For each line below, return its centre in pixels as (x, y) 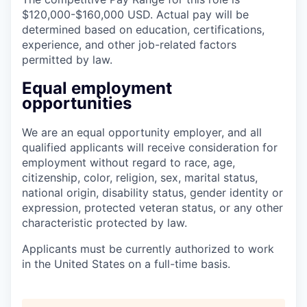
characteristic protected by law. (105, 222)
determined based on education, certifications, (143, 29)
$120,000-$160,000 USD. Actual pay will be (135, 14)
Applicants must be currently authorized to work (148, 248)
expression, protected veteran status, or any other (152, 207)
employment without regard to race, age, (128, 162)
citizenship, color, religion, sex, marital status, (140, 177)
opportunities (77, 103)
